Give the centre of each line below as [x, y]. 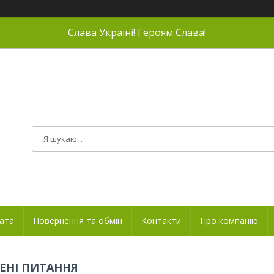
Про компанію [229, 220]
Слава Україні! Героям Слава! [137, 32]
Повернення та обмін [78, 220]
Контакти [161, 220]
